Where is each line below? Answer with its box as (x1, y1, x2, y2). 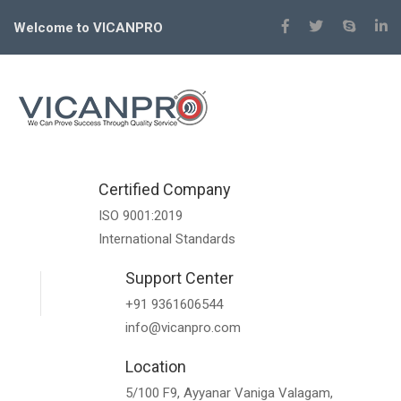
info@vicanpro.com (125, 320, 241, 336)
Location (125, 357, 186, 376)
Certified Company (98, 180, 231, 199)
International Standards (98, 231, 235, 247)
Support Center (125, 269, 234, 287)
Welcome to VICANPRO (13, 20, 163, 36)
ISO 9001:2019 (98, 208, 183, 224)
